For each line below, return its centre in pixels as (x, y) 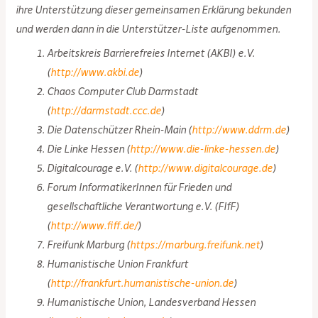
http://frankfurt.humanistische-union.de (142, 284)
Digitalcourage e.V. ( (93, 169)
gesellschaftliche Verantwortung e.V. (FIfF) (143, 207)
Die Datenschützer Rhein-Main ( (120, 130)
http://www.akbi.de (95, 73)
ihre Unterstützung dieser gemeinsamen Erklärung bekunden (154, 10)
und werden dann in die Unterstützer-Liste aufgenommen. (148, 29)
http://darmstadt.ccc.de (106, 111)
